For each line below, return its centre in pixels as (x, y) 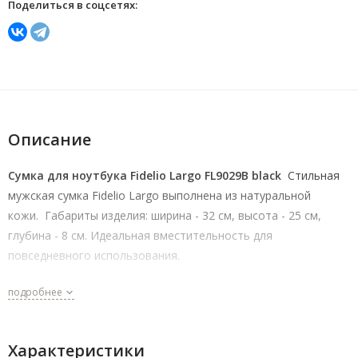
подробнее (36, 292)
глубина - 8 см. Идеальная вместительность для (140, 236)
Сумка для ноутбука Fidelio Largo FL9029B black (148, 176)
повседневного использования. (94, 256)
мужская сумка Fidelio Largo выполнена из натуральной (161, 196)
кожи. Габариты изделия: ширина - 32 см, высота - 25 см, (165, 216)
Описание (50, 140)
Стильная (314, 176)
